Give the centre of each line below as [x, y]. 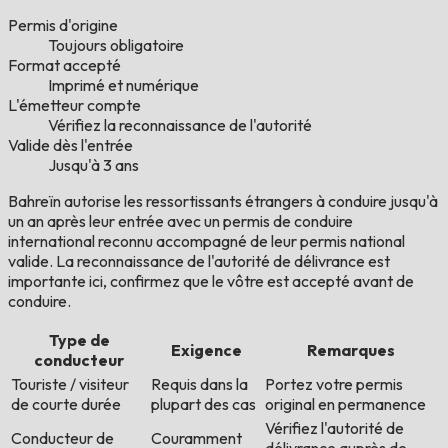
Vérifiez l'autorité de [334, 428]
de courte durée [66, 404]
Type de [79, 340]
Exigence [206, 350]
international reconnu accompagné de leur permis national [206, 241]
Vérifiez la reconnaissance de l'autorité [180, 125]
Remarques [351, 350]
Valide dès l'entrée [70, 145]
